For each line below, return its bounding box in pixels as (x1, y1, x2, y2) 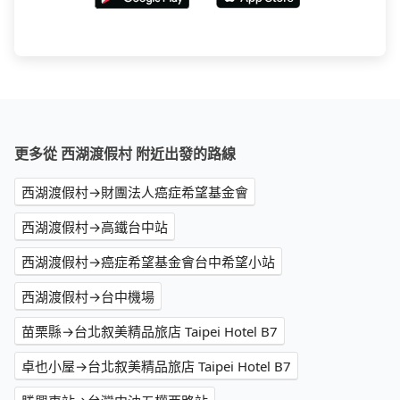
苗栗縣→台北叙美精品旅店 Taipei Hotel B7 (21, 322, 278, 341)
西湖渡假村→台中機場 (21, 287, 154, 306)
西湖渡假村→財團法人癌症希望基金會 (21, 183, 248, 202)
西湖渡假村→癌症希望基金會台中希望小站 (21, 253, 275, 271)
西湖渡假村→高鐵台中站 (21, 218, 168, 237)
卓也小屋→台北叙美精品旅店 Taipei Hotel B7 (21, 357, 291, 376)
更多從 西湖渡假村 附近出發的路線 (14, 144, 236, 164)
